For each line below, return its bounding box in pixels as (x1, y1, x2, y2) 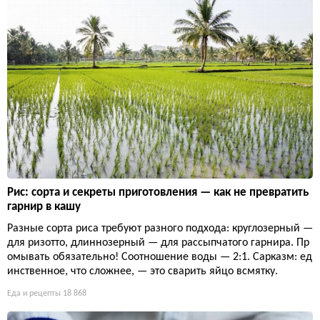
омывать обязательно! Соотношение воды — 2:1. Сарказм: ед (7, 251, 312, 264)
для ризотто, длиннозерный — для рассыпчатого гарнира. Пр (7, 237, 309, 249)
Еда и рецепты (7, 289, 61, 299)
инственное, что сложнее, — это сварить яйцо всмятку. (7, 266, 278, 278)
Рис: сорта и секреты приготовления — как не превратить (7, 186, 309, 199)
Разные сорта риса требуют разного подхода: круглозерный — (7, 223, 313, 235)
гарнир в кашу (7, 201, 81, 214)
